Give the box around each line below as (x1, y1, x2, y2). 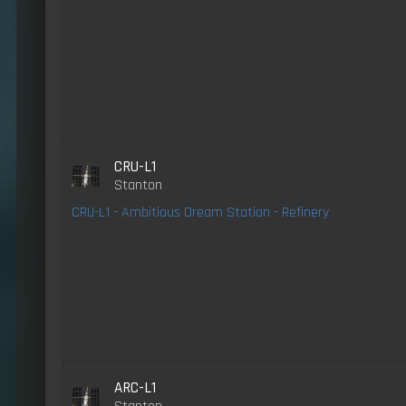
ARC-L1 (114, 377, 157, 398)
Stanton (114, 175, 163, 195)
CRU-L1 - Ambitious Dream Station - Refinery (72, 202, 329, 222)
